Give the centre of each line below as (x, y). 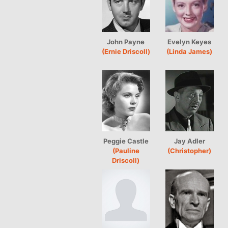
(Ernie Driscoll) (126, 51)
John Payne (126, 41)
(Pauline (126, 150)
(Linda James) (190, 51)
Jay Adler (190, 141)
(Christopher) (190, 150)
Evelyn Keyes (190, 41)
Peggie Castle (126, 141)
